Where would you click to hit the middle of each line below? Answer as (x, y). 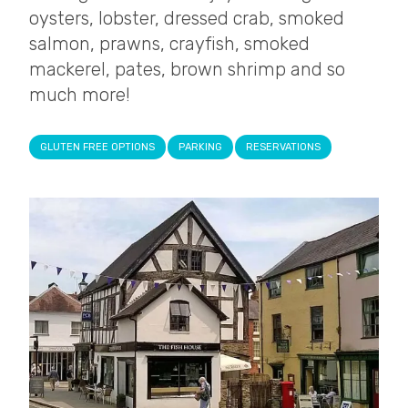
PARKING (200, 147)
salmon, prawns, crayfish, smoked (169, 43)
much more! (80, 94)
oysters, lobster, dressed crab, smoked (187, 18)
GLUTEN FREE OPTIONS (97, 147)
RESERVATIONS (283, 147)
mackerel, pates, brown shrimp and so (187, 69)
